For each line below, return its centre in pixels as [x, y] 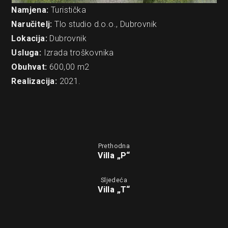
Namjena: [30, 10]
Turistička [67, 10]
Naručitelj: [32, 24]
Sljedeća [114, 180]
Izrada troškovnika [78, 53]
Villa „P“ [114, 155]
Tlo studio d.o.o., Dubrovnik [105, 24]
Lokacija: [31, 38]
